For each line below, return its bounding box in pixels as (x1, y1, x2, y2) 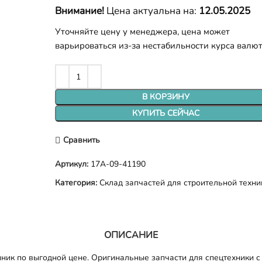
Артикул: (55, 158, 91, 170)
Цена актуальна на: (104, 4, 199, 18)
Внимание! (55, 4, 105, 18)
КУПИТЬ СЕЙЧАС (132, 108, 200, 119)
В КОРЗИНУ (142, 91, 190, 102)
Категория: (55, 177, 98, 188)
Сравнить (63, 134, 100, 146)
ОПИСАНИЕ (104, 229, 158, 242)
